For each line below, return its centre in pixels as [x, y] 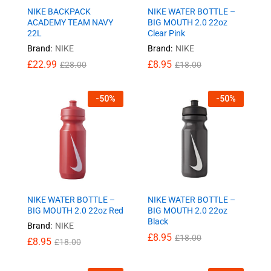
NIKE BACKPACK [59, 11]
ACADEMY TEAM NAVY [70, 22]
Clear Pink [166, 33]
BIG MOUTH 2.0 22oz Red [75, 210]
